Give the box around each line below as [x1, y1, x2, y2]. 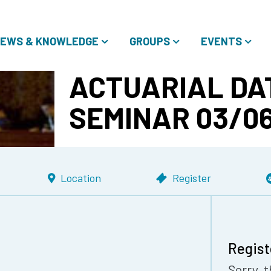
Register [172, 171, 212, 185]
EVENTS [201, 34, 242, 48]
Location [60, 171, 101, 185]
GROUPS [129, 34, 170, 48]
